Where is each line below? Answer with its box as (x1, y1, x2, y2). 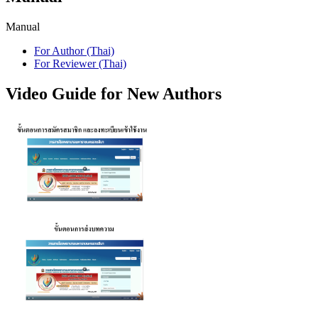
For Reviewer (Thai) (34, 57, 126, 70)
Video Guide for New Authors (6, 84, 221, 104)
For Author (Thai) (34, 45, 114, 57)
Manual (6, 21, 40, 33)
